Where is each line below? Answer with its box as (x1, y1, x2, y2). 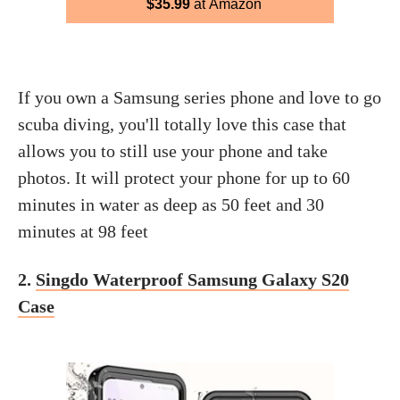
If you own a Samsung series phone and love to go (18, 87, 381, 107)
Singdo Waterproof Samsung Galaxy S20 (36, 269, 349, 289)
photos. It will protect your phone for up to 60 (18, 167, 350, 187)
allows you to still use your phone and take (18, 140, 328, 161)
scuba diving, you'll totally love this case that (18, 113, 346, 134)
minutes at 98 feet (18, 221, 148, 241)
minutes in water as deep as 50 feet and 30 (18, 194, 324, 214)
